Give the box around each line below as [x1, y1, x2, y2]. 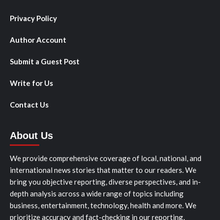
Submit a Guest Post [10, 56, 80, 66]
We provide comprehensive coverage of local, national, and [10, 153, 201, 163]
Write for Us [10, 78, 53, 87]
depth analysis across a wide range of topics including [10, 189, 184, 198]
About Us [10, 130, 53, 141]
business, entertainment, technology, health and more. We [10, 200, 196, 210]
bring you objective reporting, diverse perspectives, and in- [10, 177, 201, 186]
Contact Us [10, 100, 49, 109]
